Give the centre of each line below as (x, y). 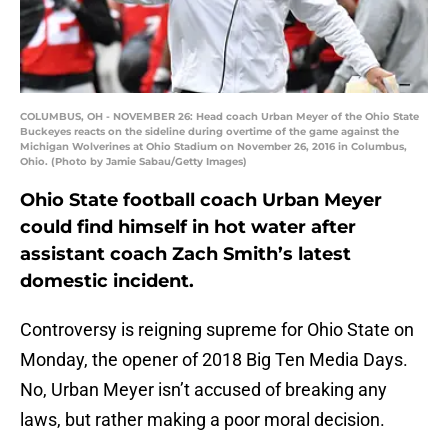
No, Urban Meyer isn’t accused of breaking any (203, 390)
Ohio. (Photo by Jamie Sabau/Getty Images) (133, 162)
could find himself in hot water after (188, 227)
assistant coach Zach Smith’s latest (185, 254)
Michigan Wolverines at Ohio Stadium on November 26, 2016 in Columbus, (213, 147)
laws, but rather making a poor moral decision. (202, 420)
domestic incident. (107, 281)
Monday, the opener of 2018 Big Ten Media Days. (214, 360)
